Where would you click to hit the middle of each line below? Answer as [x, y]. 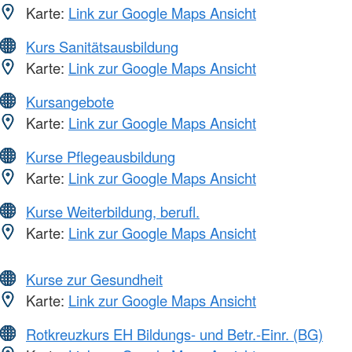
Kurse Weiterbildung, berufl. [113, 211]
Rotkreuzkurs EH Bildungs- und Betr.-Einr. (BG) [174, 334]
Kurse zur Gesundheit [94, 279]
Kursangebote [70, 101]
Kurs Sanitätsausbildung [102, 46]
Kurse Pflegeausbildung [101, 156]
